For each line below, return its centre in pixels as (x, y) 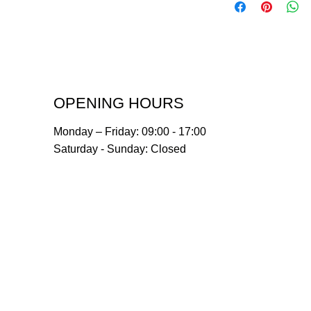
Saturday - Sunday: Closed (119, 149)
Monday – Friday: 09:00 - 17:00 (129, 132)
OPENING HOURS (118, 103)
